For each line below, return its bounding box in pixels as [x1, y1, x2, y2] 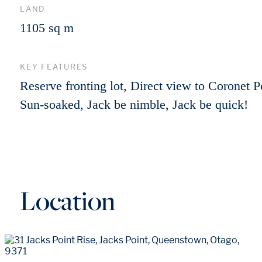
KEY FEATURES [20, 62, 88, 71]
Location [20, 182, 115, 218]
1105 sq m [20, 20, 74, 35]
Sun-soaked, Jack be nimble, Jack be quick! [20, 97, 248, 112]
